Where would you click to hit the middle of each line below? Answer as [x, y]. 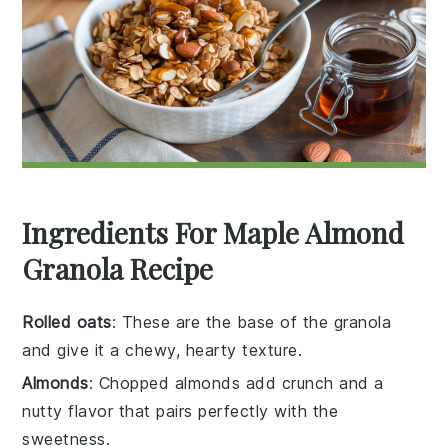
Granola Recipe [118, 269]
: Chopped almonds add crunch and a [236, 383]
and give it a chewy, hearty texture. [162, 350]
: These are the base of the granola [251, 322]
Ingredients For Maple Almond [213, 233]
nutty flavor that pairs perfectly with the [180, 411]
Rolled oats [67, 322]
